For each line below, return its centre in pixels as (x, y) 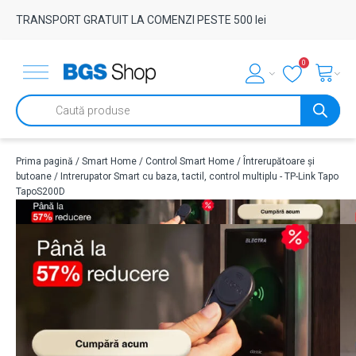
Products (35, 106)
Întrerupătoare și (279, 161)
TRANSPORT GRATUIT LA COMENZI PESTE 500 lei (141, 20)
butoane (34, 176)
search (31, 118)
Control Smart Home (190, 161)
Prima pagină (44, 161)
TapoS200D (41, 192)
